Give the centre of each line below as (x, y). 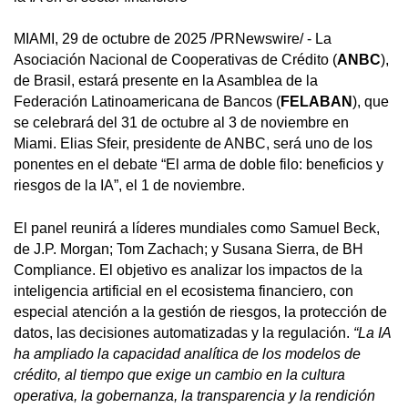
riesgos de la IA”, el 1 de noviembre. (129, 186)
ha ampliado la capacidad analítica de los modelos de (187, 353)
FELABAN (316, 102)
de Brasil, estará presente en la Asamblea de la (166, 81)
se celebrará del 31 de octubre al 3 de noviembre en (181, 123)
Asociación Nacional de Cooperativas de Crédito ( (175, 60)
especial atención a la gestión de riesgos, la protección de (200, 311)
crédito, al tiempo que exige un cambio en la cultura (179, 374)
